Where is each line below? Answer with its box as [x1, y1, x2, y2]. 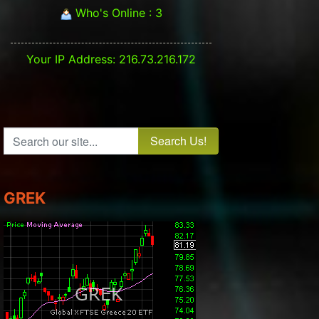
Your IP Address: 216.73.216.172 [26, 52, 196, 67]
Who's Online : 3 [71, 6, 162, 21]
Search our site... [3, 128, 93, 143]
